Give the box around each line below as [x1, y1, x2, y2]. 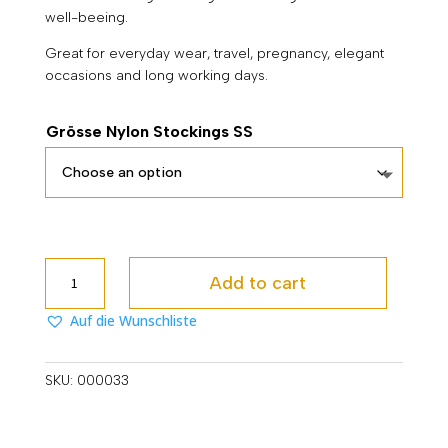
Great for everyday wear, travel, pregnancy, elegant [44, 45, 384, 62]
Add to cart [210, 272, 307, 294]
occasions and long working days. [44, 67, 268, 84]
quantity [43, 304, 107, 324]
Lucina [43, 258, 92, 278]
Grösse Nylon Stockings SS [45, 122, 253, 141]
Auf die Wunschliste [69, 311, 197, 330]
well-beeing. [44, 9, 128, 26]
